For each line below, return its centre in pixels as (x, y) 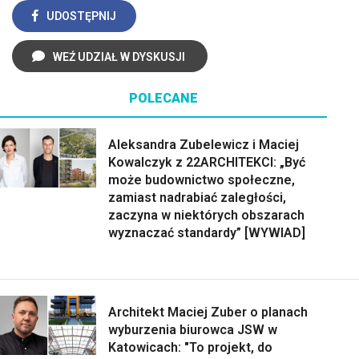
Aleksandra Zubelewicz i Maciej (204, 144)
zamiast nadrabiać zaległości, (197, 197)
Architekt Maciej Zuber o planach (208, 312)
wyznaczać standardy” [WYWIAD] (207, 232)
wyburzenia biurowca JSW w (193, 329)
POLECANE (163, 98)
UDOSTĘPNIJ (81, 16)
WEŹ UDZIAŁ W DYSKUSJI (119, 56)
